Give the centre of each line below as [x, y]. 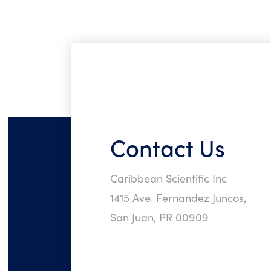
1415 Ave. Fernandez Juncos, [178, 198]
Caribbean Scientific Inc [168, 178]
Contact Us [168, 147]
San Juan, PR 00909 [159, 217]
